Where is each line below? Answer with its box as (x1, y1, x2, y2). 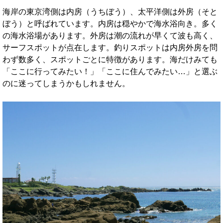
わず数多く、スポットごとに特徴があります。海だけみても (2, 55, 218, 64)
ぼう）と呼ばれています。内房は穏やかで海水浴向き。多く (2, 19, 218, 28)
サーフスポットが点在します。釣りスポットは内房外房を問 (2, 43, 218, 52)
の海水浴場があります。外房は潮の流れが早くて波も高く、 (2, 31, 218, 40)
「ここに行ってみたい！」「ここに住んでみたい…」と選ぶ (2, 67, 218, 76)
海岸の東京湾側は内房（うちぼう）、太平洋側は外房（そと (2, 7, 218, 16)
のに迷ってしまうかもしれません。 (2, 79, 130, 88)
